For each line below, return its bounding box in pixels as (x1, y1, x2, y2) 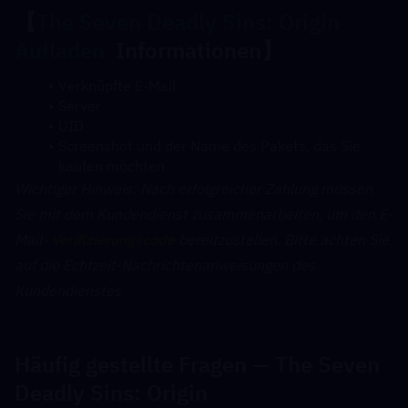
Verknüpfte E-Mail (57, 76, 176, 95)
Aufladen (15, 36, 105, 65)
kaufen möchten (58, 157, 165, 175)
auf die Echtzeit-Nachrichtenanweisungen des (15, 256, 315, 274)
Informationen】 (105, 36, 283, 65)
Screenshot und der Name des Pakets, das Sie (57, 137, 361, 155)
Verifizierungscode (51, 230, 175, 249)
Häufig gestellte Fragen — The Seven (15, 350, 380, 379)
